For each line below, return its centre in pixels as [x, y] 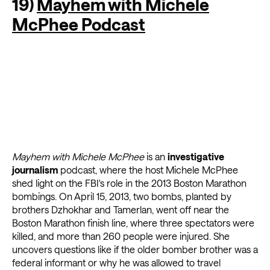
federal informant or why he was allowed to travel [116, 263]
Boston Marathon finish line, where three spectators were [133, 223]
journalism [35, 170]
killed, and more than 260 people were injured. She [121, 236]
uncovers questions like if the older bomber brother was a [135, 250]
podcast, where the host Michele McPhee [148, 170]
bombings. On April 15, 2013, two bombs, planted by [122, 196]
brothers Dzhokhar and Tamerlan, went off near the [121, 210]
